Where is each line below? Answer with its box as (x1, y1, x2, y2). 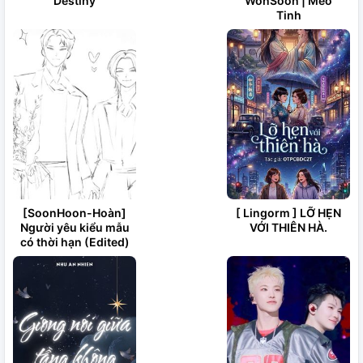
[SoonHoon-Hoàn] (23, 206, 126, 220)
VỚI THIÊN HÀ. (250, 220, 327, 234)
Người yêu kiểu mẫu (19, 220, 130, 234)
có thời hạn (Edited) (19, 235, 130, 249)
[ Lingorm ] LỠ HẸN (236, 206, 341, 220)
